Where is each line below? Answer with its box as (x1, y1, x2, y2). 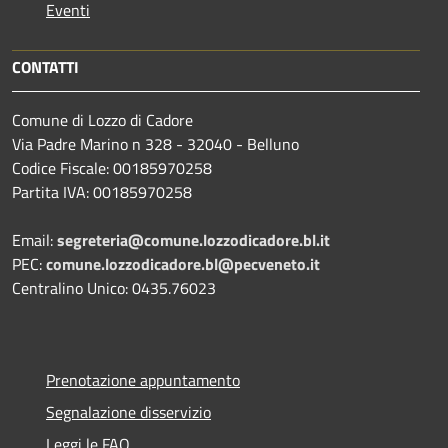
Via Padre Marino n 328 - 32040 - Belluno (12, 131, 299, 156)
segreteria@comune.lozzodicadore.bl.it (57, 227, 330, 252)
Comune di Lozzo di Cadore (12, 107, 193, 132)
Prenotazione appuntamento (46, 367, 240, 392)
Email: (12, 227, 57, 252)
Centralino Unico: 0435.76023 (12, 275, 216, 300)
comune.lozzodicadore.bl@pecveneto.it (46, 251, 320, 276)
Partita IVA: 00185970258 (12, 179, 192, 204)
